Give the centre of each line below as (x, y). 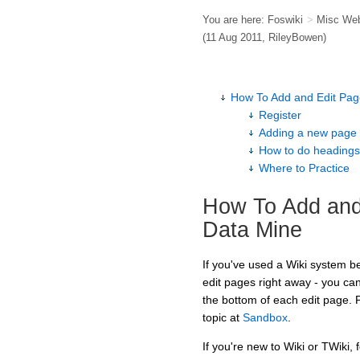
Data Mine (252, 229)
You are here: (235, 20)
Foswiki (285, 20)
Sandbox (265, 318)
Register (280, 115)
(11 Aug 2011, (235, 37)
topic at (223, 318)
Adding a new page (308, 133)
